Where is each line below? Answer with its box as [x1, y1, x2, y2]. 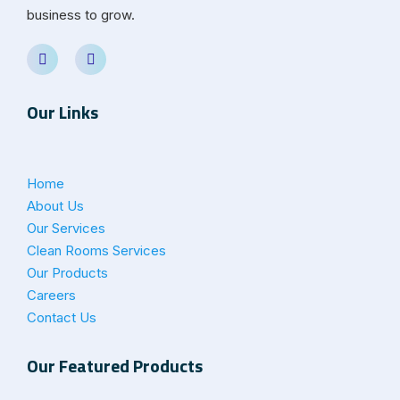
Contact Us [27, 309, 96, 327]
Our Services [27, 220, 105, 237]
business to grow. [27, 6, 135, 24]
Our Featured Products [27, 352, 203, 380]
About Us [27, 197, 84, 215]
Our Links [27, 98, 98, 127]
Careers [27, 287, 76, 304]
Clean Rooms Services [27, 242, 166, 260]
